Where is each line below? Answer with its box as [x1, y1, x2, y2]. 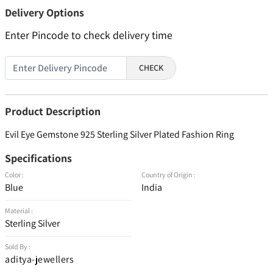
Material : [5, 206, 33, 216]
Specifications [5, 151, 72, 166]
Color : [5, 170, 24, 180]
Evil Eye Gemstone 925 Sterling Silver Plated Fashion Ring [5, 128, 234, 141]
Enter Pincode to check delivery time [5, 28, 172, 43]
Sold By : [5, 242, 30, 252]
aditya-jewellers [5, 253, 74, 266]
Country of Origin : [141, 170, 196, 180]
